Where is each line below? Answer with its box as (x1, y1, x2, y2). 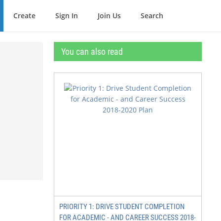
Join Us (98, 11, 121, 20)
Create (13, 11, 36, 20)
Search (141, 11, 163, 20)
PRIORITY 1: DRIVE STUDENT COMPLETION (59, 202, 184, 211)
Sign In (55, 11, 78, 20)
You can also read (61, 46, 123, 57)
